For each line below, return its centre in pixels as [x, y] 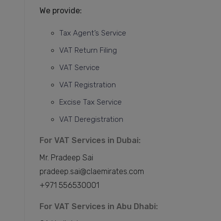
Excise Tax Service [90, 102]
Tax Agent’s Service [92, 33]
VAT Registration [87, 85]
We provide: [60, 11]
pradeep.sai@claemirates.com [92, 172]
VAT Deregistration [91, 120]
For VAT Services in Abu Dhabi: [98, 207]
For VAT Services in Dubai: [90, 141]
